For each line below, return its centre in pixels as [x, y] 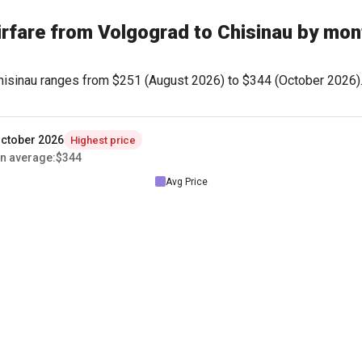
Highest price [103, 140]
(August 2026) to [192, 80]
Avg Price [186, 181]
